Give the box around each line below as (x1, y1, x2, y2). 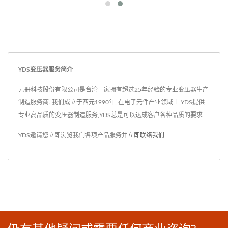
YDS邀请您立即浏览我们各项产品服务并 (18, 132, 128, 138)
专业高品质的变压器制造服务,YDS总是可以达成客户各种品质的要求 (18, 111, 203, 118)
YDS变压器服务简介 (18, 65, 73, 74)
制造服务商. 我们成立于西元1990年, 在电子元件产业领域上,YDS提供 (18, 99, 205, 105)
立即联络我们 (128, 132, 164, 138)
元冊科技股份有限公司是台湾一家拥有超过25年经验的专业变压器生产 (18, 86, 209, 93)
